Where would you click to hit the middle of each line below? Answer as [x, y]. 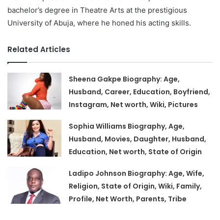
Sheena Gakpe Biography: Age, [124, 79]
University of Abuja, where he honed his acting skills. [99, 23]
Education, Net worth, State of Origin [136, 151]
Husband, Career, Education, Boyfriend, [140, 92]
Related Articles [39, 49]
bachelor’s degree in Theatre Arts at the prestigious [97, 10]
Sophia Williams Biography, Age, [127, 126]
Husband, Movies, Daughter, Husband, [138, 139]
